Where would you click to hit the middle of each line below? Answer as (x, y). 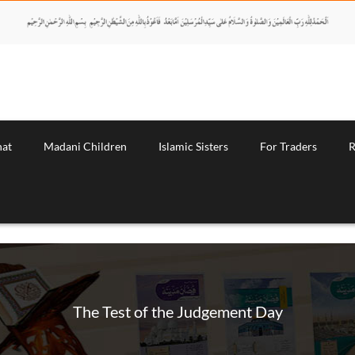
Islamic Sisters (193, 146)
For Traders (288, 146)
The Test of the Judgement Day (177, 312)
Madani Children (85, 146)
